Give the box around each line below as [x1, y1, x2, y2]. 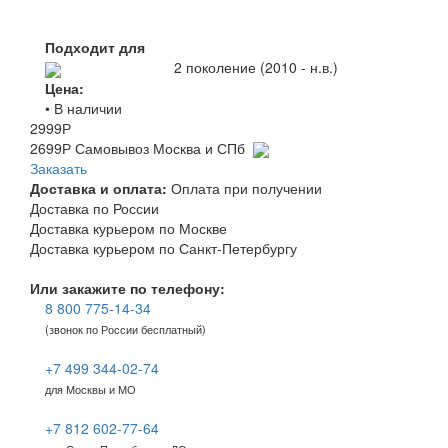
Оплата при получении [167, 178, 322, 199]
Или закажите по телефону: [30, 278, 225, 299]
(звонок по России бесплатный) [45, 321, 206, 338]
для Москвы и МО [45, 381, 136, 398]
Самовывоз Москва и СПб [71, 137, 253, 158]
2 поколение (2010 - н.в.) [174, 57, 339, 78]
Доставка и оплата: [30, 178, 167, 199]
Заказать [30, 158, 87, 179]
